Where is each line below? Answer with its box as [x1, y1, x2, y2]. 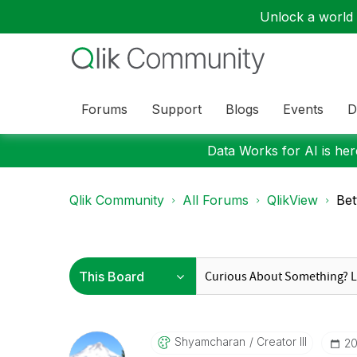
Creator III [253, 335, 307, 348]
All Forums [182, 192, 249, 208]
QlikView [267, 192, 318, 208]
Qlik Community [69, 192, 164, 208]
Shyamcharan [174, 335, 245, 348]
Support [151, 100, 202, 117]
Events [283, 100, 324, 117]
